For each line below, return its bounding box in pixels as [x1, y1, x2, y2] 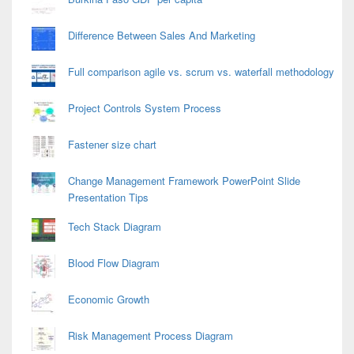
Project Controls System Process [68, 100, 221, 115]
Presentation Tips [68, 189, 149, 205]
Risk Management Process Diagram [68, 327, 233, 343]
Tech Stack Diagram [68, 218, 161, 234]
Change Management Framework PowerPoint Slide [68, 172, 300, 188]
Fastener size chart [68, 136, 156, 152]
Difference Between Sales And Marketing [68, 27, 255, 43]
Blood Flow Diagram [68, 254, 160, 270]
